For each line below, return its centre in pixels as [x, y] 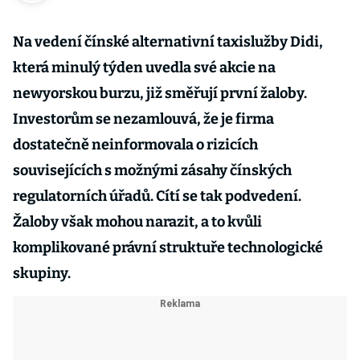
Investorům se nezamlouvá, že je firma [143, 119]
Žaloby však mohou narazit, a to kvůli [137, 222]
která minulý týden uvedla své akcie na [144, 67]
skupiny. [42, 273]
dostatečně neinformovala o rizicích [135, 145]
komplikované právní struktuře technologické [168, 247]
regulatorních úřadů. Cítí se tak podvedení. [157, 196]
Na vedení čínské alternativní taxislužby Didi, [168, 42]
